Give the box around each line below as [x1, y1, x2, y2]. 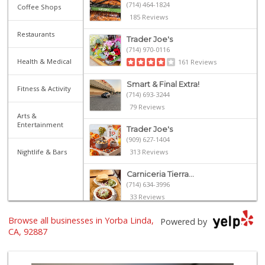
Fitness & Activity [17, 83, 72, 93]
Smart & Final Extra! [126, 79, 199, 89]
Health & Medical [17, 56, 72, 66]
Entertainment [17, 119, 64, 129]
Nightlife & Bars [17, 147, 67, 156]
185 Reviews [129, 12, 168, 21]
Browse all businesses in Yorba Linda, [8, 214, 154, 226]
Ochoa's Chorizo [126, 214, 189, 224]
